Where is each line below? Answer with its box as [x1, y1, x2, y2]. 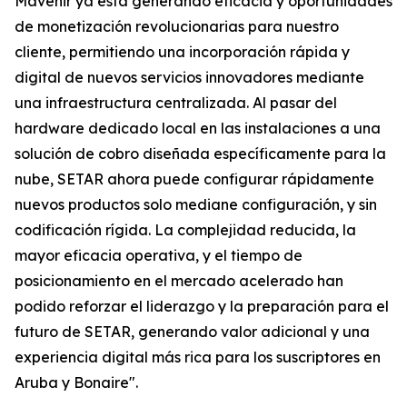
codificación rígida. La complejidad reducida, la [15, 221, 356, 239]
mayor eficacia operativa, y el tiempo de [15, 246, 303, 264]
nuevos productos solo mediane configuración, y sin [15, 195, 377, 213]
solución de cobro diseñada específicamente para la [15, 144, 386, 163]
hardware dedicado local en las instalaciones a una [15, 119, 381, 137]
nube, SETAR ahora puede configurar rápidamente [15, 170, 374, 188]
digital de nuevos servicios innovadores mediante [15, 68, 364, 86]
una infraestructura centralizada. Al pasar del [15, 94, 337, 112]
